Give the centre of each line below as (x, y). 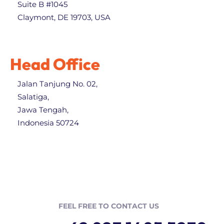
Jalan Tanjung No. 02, (57, 83)
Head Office (55, 64)
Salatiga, (33, 96)
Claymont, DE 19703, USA (64, 17)
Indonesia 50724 (48, 122)
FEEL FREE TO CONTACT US (109, 206)
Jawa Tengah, (43, 109)
